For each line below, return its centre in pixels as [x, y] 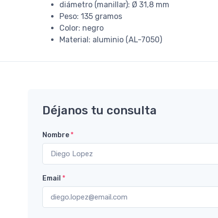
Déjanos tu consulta [100, 110]
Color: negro [82, 28]
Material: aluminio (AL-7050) [111, 39]
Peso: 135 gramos [91, 16]
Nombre [56, 135]
